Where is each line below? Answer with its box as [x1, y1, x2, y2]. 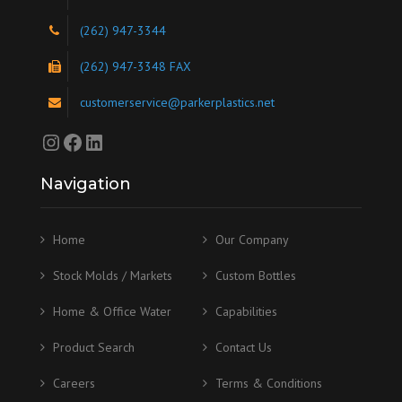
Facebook [61, 127, 148, 155]
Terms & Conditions [215, 375, 322, 391]
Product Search [53, 339, 135, 355]
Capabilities [215, 303, 277, 319]
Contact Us [215, 339, 272, 355]
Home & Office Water [53, 303, 171, 319]
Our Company [215, 232, 289, 248]
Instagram [39, 127, 133, 155]
